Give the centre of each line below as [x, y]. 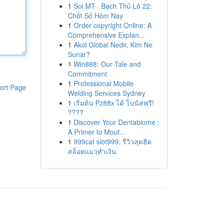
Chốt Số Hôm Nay [95, 15]
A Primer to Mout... [96, 132]
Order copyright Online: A [112, 25]
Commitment [87, 74]
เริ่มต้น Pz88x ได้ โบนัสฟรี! [114, 103]
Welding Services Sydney [106, 93]
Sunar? [79, 54]
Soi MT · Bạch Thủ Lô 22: [113, 6]
